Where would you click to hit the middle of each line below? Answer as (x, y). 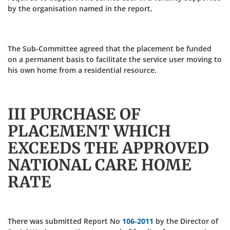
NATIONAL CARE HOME (100, 165)
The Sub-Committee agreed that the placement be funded (110, 49)
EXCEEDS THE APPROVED (108, 148)
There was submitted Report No (65, 221)
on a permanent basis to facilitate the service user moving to (115, 59)
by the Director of (186, 221)
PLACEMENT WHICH (89, 131)
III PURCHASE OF (74, 114)
